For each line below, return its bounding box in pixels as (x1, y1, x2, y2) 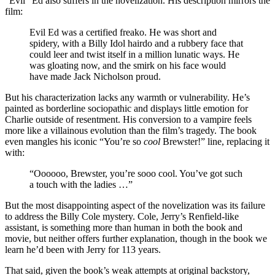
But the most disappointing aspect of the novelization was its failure (5, 199, 265, 211)
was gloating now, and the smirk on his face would (29, 60, 226, 71)
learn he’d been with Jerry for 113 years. (5, 244, 161, 255)
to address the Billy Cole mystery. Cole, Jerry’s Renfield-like (5, 211, 239, 222)
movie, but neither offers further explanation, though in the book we (5, 233, 267, 244)
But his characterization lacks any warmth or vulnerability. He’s (5, 91, 250, 103)
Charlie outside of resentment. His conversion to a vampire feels (5, 114, 252, 125)
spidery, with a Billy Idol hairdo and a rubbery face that (29, 37, 243, 48)
